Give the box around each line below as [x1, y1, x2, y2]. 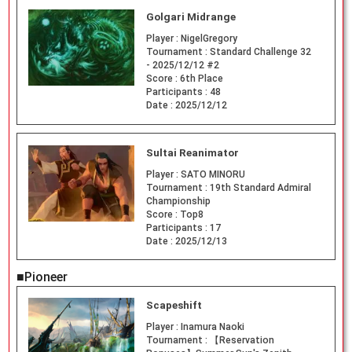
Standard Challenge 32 [209, 46, 311, 57]
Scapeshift [145, 299, 202, 312]
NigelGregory [180, 32, 237, 44]
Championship [145, 195, 211, 207]
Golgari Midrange [145, 10, 236, 23]
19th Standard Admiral [209, 181, 311, 193]
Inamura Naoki [180, 321, 244, 333]
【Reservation [209, 335, 274, 346]
